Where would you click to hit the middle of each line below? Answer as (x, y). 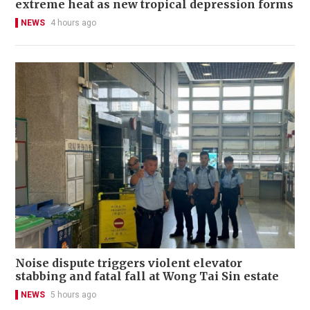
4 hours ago (73, 22)
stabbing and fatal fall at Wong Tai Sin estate (147, 276)
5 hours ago (73, 295)
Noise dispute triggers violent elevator (129, 263)
